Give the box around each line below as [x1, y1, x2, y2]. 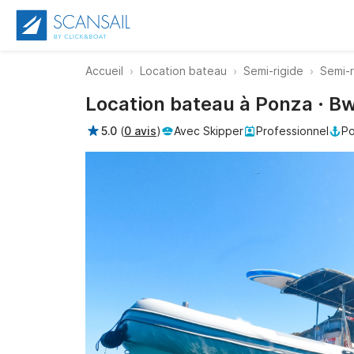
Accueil [85, 64, 123, 77]
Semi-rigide [243, 64, 303, 77]
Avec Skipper [174, 124, 243, 137]
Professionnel [256, 124, 329, 137]
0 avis [124, 124, 156, 137]
